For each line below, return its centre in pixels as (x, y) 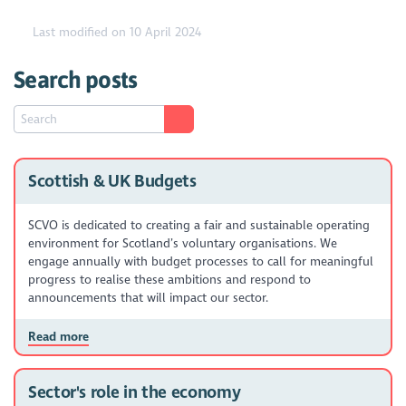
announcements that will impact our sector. (148, 297)
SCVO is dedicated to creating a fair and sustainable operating (198, 225)
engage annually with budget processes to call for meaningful (200, 261)
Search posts (76, 80)
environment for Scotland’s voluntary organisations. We (182, 243)
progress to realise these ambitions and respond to (169, 279)
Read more (58, 336)
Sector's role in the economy (134, 392)
